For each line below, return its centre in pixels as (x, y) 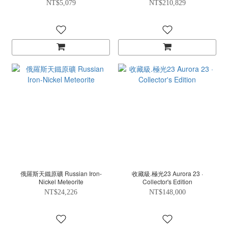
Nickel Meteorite (61, 181)
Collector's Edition (167, 181)
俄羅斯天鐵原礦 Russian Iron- (61, 173)
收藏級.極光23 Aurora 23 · (152, 173)
